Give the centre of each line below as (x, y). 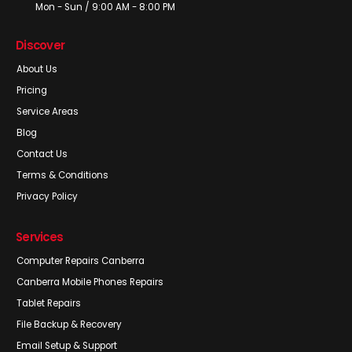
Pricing (32, 90)
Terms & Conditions (62, 175)
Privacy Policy (47, 196)
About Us (37, 69)
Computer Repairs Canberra (81, 260)
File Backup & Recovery (69, 324)
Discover (40, 46)
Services (40, 236)
